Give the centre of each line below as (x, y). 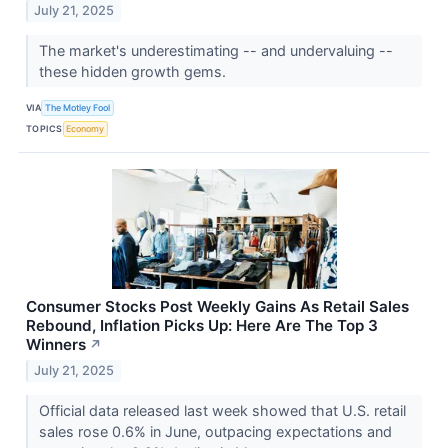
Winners (56, 345)
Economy (85, 128)
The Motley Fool (78, 107)
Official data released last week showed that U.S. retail (222, 411)
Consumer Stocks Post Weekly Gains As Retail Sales (217, 307)
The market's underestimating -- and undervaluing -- (215, 51)
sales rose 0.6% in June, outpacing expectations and (215, 432)
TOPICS (44, 128)
